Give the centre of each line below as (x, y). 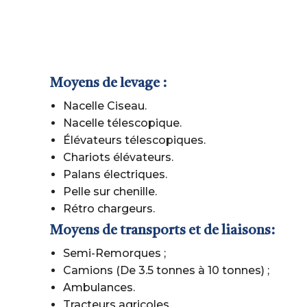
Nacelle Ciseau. (105, 106)
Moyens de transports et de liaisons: (162, 231)
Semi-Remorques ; (114, 253)
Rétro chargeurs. (109, 209)
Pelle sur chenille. (110, 192)
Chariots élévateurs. (118, 157)
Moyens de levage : (108, 84)
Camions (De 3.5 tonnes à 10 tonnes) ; (166, 270)
